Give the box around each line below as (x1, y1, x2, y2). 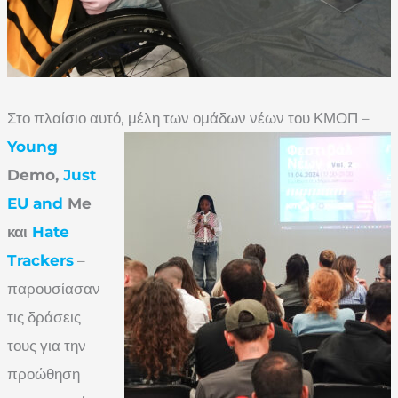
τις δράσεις (7, 308, 81, 326)
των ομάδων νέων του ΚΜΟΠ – (160, 109, 370, 127)
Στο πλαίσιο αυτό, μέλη (7, 109, 160, 127)
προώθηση (7, 365, 80, 383)
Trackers (7, 251, 74, 269)
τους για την (7, 337, 86, 354)
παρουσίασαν (7, 280, 100, 298)
